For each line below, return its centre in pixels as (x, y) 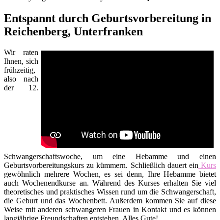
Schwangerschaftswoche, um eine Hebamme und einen (110, 156)
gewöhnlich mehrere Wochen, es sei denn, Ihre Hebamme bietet (110, 174)
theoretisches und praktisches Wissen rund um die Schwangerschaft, (110, 192)
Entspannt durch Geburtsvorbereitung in (108, 18)
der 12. (21, 87)
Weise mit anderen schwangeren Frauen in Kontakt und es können (110, 209)
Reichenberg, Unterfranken (73, 31)
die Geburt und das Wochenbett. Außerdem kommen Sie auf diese (110, 200)
